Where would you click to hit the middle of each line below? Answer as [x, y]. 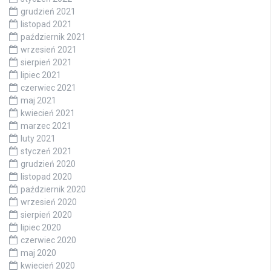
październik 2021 [53, 37]
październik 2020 [53, 189]
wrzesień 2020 [49, 202]
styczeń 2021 [46, 151]
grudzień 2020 [48, 164]
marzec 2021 [46, 126]
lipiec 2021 [41, 75]
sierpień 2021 [46, 62]
